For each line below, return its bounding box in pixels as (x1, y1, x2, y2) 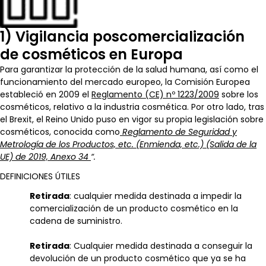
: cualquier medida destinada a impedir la (69, 189, 242, 202)
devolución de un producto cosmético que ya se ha (30, 252, 246, 264)
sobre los (219, 88, 258, 100)
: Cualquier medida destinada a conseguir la (69, 239, 252, 252)
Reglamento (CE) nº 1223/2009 (91, 88, 219, 100)
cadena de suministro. (30, 214, 122, 227)
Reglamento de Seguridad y (122, 125, 237, 138)
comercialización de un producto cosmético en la (30, 202, 238, 214)
